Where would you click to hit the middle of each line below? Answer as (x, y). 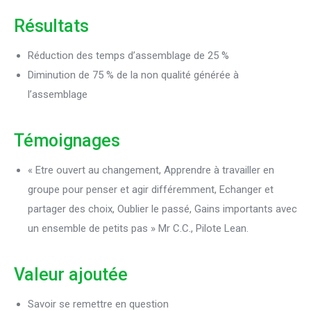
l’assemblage (58, 94)
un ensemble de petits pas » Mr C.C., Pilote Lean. (138, 228)
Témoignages (67, 141)
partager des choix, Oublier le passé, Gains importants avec (162, 209)
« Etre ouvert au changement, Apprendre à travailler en (151, 170)
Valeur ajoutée (71, 275)
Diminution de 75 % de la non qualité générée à (133, 75)
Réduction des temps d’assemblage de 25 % (128, 56)
